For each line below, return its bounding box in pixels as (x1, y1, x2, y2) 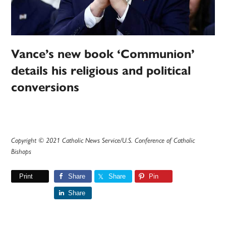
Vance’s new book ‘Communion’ (11, 46, 195, 62)
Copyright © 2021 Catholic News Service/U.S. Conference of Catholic (11, 136, 195, 145)
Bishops (11, 147, 32, 156)
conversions (11, 80, 80, 95)
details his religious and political (11, 63, 191, 79)
